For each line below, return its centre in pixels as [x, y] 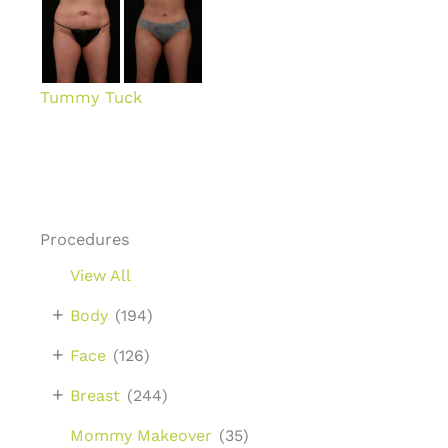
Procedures [85, 239]
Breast [95, 395]
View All [100, 275]
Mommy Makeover [141, 435]
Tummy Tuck [91, 98]
